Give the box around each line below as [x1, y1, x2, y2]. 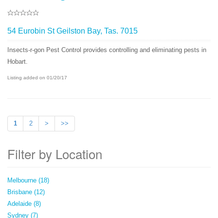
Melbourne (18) [7, 177, 49, 184]
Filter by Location [7, 145, 102, 163]
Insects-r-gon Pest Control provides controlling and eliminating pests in [7, 46, 206, 54]
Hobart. [7, 58, 28, 66]
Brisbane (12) [7, 188, 45, 196]
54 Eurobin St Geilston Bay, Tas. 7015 [7, 27, 140, 36]
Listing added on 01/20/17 [7, 75, 67, 81]
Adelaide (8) [7, 200, 41, 208]
